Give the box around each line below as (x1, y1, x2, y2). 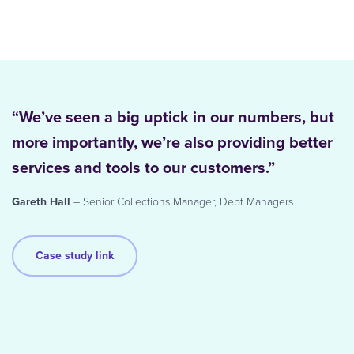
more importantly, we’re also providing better (12, 130, 333, 155)
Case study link (36, 247, 114, 265)
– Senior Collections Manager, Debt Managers (70, 194, 293, 211)
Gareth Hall (12, 194, 70, 211)
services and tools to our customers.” (12, 156, 275, 180)
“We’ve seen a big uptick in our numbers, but (12, 105, 334, 130)
